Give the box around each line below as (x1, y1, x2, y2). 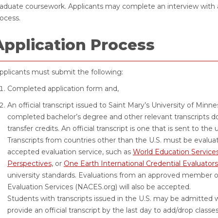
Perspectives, (7, 159, 53, 168)
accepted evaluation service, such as (7, 147, 133, 156)
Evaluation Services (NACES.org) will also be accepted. (7, 182, 191, 191)
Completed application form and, (7, 84, 119, 93)
